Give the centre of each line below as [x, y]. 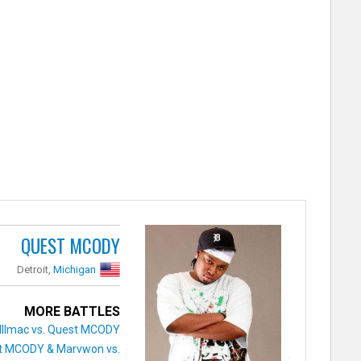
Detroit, [35, 269]
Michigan [75, 269]
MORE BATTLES [73, 311]
